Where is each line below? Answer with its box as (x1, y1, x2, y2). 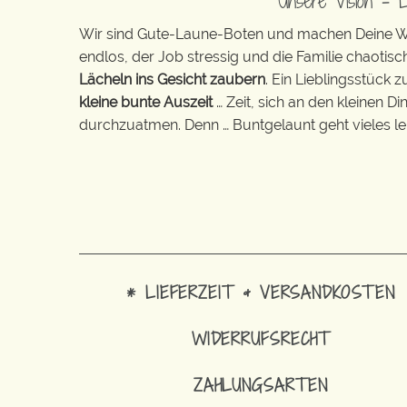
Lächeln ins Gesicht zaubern (79, 70, 265, 88)
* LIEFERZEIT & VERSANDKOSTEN (126, 279, 395, 304)
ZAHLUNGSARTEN (193, 372, 329, 397)
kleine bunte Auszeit (79, 93, 213, 111)
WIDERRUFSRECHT (191, 325, 331, 351)
